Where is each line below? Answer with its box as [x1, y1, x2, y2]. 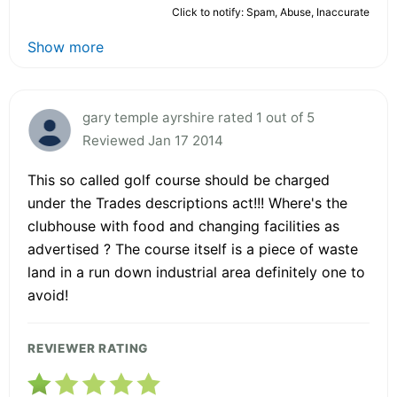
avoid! [27, 285, 68, 304]
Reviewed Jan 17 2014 [82, 131, 223, 149]
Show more [27, 37, 104, 56]
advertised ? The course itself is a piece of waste [27, 239, 358, 258]
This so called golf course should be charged [27, 170, 330, 189]
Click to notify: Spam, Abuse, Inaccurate [172, 4, 370, 19]
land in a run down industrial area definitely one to [27, 262, 365, 281]
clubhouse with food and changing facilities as [27, 216, 339, 235]
